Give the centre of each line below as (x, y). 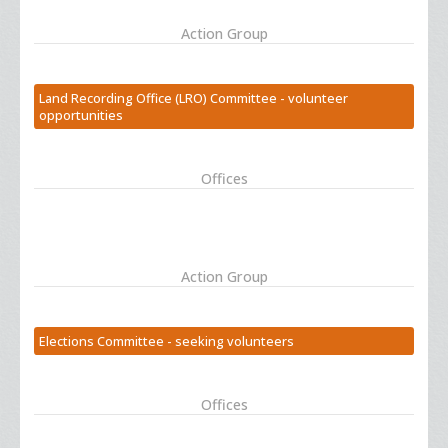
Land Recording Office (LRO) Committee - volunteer (194, 97)
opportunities (81, 114)
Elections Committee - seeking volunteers (167, 340)
